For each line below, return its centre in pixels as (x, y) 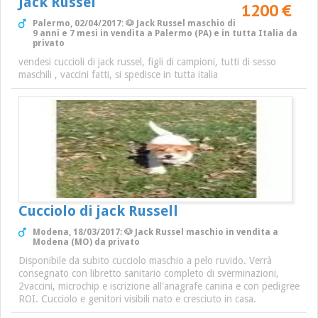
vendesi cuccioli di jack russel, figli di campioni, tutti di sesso (147, 62)
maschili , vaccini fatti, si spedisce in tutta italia (118, 75)
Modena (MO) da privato (86, 242)
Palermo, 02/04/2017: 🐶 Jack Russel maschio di (134, 24)
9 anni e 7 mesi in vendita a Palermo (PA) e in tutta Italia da (165, 34)
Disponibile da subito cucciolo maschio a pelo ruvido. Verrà (145, 261)
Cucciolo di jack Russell (98, 211)
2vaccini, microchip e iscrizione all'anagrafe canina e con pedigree (159, 286)
